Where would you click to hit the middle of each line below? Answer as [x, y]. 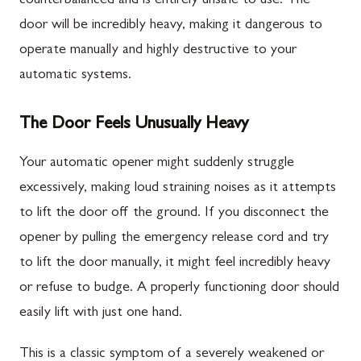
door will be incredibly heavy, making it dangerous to [171, 25]
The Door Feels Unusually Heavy [134, 124]
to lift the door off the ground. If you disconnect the [174, 213]
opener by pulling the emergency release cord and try [174, 238]
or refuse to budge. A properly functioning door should [179, 288]
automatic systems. [75, 75]
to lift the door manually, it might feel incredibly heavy [175, 263]
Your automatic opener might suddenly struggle [157, 163]
